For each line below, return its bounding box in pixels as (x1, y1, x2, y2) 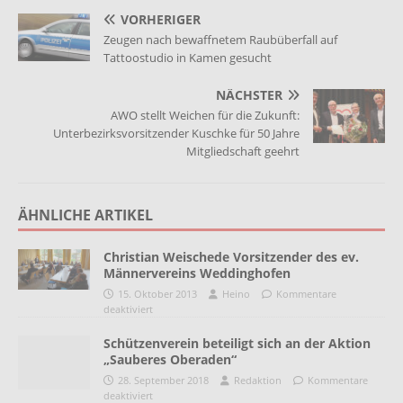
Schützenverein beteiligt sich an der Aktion (103, 334, 371, 352)
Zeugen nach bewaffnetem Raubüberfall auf (103, 31, 337, 48)
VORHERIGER (121, 10, 201, 28)
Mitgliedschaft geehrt (186, 142, 300, 159)
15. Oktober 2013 (118, 286, 197, 300)
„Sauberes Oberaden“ (103, 350, 237, 368)
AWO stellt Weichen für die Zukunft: (111, 106, 300, 123)
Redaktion (234, 372, 282, 387)
